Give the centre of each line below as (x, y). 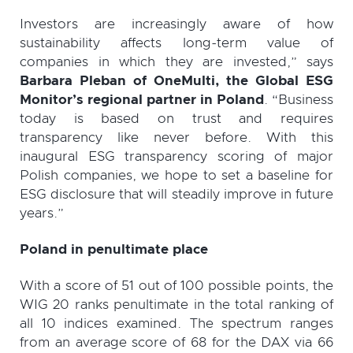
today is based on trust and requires (176, 119)
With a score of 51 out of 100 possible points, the (176, 286)
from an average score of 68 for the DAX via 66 (176, 343)
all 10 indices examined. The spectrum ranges (176, 324)
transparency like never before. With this (176, 138)
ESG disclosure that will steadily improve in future (176, 195)
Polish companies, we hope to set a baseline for (176, 176)
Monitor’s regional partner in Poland (142, 100)
